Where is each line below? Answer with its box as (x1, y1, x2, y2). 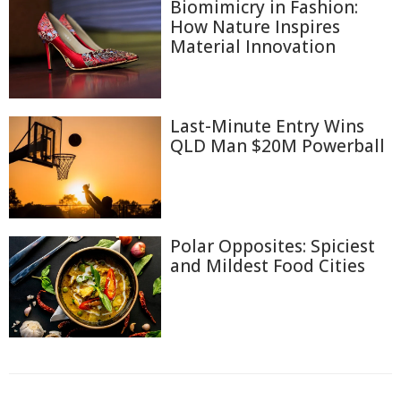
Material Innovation (170, 35, 336, 58)
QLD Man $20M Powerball (170, 134, 385, 158)
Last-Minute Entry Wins (170, 115, 364, 139)
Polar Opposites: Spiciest (170, 234, 375, 258)
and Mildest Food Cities (170, 253, 365, 277)
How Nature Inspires (170, 15, 340, 38)
